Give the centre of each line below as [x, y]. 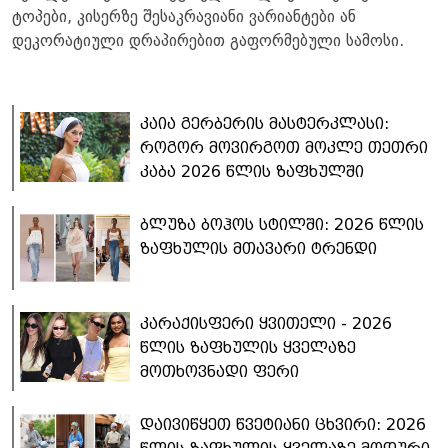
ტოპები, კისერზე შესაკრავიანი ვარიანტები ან [184, 18]
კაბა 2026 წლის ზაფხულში [252, 172]
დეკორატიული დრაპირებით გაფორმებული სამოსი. [208, 42]
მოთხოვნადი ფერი [219, 372]
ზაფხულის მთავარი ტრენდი [258, 249]
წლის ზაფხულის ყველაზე [248, 348]
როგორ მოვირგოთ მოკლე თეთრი [284, 148]
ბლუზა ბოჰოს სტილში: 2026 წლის [282, 225]
